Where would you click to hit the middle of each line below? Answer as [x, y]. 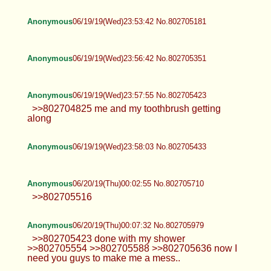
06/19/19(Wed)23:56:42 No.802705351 [139, 58]
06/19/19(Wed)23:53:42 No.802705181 [139, 21]
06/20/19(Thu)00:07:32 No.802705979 [138, 225]
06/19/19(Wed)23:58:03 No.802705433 [139, 146]
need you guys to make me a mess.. [103, 258]
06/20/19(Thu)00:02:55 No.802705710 [138, 183]
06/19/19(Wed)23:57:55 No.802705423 [139, 95]
